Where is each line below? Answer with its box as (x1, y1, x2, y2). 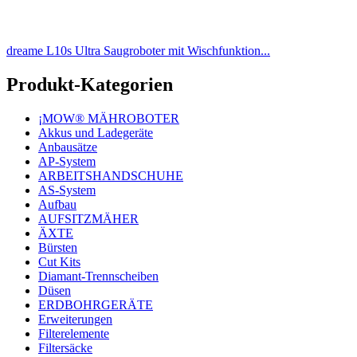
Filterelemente (38, 326, 109, 340)
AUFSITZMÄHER (38, 211, 139, 226)
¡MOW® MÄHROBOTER (38, 111, 179, 125)
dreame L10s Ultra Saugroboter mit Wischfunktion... (6, 44, 270, 58)
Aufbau (38, 197, 76, 211)
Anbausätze (38, 139, 97, 154)
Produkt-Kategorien (6, 74, 173, 96)
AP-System (38, 154, 96, 168)
